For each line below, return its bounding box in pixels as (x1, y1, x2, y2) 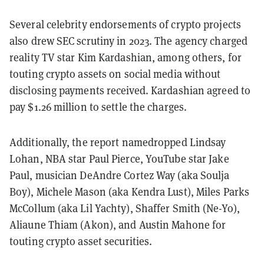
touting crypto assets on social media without (9, 67, 221, 81)
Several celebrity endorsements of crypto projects (9, 17, 241, 31)
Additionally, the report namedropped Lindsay (9, 135, 226, 149)
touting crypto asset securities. (9, 234, 153, 248)
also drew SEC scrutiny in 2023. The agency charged (9, 34, 248, 48)
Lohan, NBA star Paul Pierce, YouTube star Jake (9, 151, 229, 166)
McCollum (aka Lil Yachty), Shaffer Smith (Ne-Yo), (9, 201, 240, 215)
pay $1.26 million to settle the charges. (9, 100, 187, 114)
